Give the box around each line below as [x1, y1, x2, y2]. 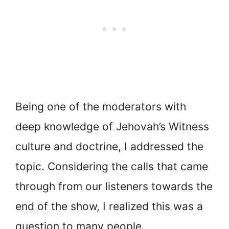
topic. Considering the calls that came [15, 159, 208, 173]
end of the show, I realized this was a [15, 199, 203, 213]
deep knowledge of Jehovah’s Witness [15, 120, 209, 133]
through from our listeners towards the [15, 179, 213, 193]
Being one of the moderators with [15, 100, 186, 113]
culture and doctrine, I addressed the [15, 140, 203, 153]
